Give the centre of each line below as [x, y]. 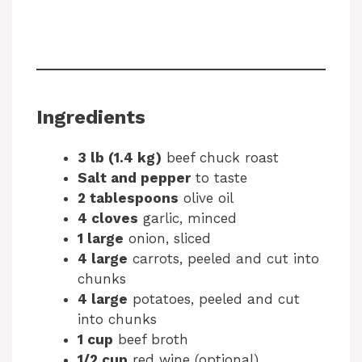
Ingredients [91, 117]
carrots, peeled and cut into [223, 258]
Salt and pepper [134, 177]
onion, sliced [167, 238]
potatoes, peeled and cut [214, 299]
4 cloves [108, 218]
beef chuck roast [220, 157]
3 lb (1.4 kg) [120, 157]
